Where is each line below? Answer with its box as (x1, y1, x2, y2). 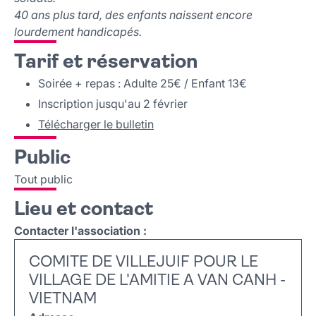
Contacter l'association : (14, 224, 147, 238)
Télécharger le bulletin (38, 117, 154, 132)
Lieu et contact (14, 200, 153, 221)
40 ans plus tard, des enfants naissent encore (14, 8, 253, 23)
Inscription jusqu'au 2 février (38, 97, 188, 111)
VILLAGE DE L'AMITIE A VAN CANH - (29, 273, 286, 290)
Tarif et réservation (14, 53, 198, 73)
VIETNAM (29, 291, 97, 308)
